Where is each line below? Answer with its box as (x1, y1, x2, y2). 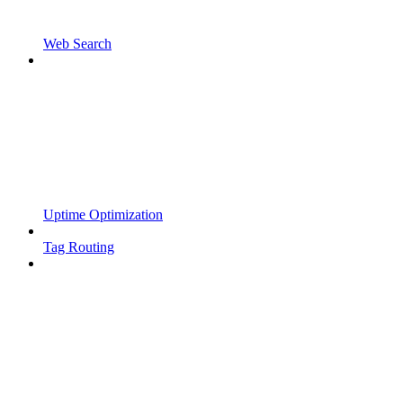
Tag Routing (43, 238, 114, 255)
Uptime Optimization (43, 206, 163, 222)
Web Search (43, 35, 112, 51)
